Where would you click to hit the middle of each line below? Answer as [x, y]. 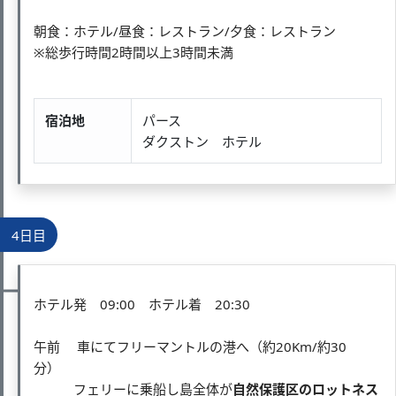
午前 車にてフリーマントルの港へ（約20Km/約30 [190, 346]
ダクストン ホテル [202, 141]
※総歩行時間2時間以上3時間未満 [133, 52]
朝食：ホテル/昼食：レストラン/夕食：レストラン [185, 30]
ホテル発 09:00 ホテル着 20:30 [142, 304]
